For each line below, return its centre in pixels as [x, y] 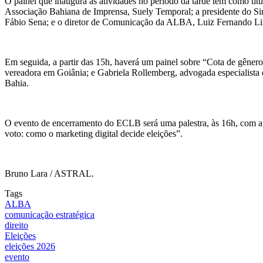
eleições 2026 [30, 246]
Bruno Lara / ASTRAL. [49, 173]
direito [16, 225]
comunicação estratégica [50, 214]
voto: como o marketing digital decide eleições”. [94, 133]
